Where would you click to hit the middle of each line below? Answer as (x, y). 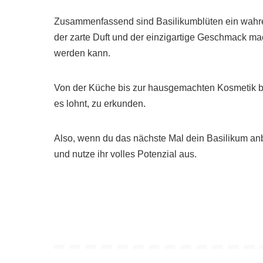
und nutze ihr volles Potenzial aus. (125, 154)
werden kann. (82, 53)
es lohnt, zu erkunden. (100, 104)
